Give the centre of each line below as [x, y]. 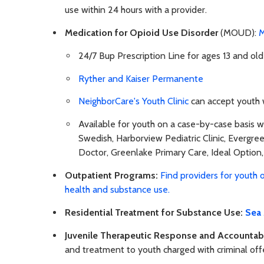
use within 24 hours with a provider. [136, 10]
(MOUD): [240, 33]
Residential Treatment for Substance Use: [154, 212]
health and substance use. [117, 190]
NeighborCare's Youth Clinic [133, 101]
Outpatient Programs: [111, 176]
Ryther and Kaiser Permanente [141, 78]
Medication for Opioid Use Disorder [143, 33]
